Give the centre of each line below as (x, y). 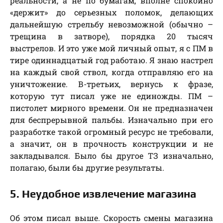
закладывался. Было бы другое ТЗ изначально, (111, 156)
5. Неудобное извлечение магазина (103, 194)
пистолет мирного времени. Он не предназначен (111, 108)
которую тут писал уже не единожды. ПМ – (111, 96)
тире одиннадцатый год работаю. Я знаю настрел (111, 60)
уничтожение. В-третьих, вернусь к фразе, (111, 84)
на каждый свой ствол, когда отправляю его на (111, 72)
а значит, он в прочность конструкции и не (111, 144)
